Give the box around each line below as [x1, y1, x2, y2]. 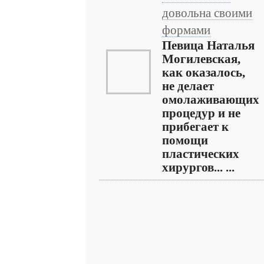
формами [162, 24, 210, 37]
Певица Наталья [162, 39, 255, 52]
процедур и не [162, 107, 240, 120]
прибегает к [162, 120, 229, 133]
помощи [162, 134, 208, 147]
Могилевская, [162, 52, 240, 65]
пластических [162, 147, 239, 160]
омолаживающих [162, 93, 259, 106]
